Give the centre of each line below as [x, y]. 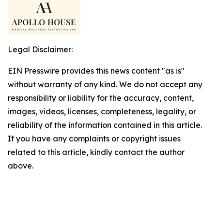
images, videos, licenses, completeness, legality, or [102, 111]
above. [21, 166]
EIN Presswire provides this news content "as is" [96, 71]
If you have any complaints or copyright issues [94, 139]
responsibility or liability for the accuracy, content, [101, 98]
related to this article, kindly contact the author [96, 152]
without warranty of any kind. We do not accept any [105, 84]
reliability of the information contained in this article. [105, 125]
